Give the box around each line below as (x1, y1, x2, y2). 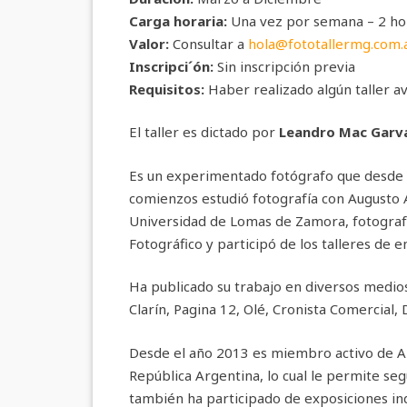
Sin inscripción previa (213, 56, 355, 75)
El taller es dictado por (129, 123, 279, 141)
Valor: (129, 34, 169, 53)
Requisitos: (129, 79, 204, 98)
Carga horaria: (129, 11, 227, 30)
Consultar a (169, 34, 248, 53)
